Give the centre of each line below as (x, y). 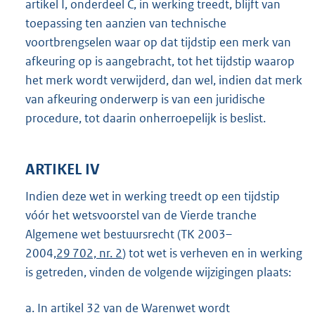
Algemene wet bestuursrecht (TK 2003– (129, 234)
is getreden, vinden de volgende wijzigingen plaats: (158, 272)
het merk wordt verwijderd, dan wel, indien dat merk (164, 80)
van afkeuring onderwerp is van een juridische (145, 99)
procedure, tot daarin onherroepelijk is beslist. (146, 118)
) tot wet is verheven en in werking (212, 253)
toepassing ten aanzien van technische (126, 23)
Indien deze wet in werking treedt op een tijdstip (153, 197)
